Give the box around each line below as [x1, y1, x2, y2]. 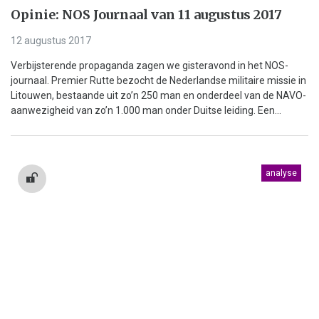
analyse [266, 168, 297, 179]
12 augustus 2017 [11, 35, 91, 47]
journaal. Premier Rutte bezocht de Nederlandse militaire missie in [11, 75, 306, 87]
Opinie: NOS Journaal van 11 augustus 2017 [11, 6, 282, 23]
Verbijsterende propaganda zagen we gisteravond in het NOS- [11, 60, 288, 72]
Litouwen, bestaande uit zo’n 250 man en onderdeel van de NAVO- [11, 90, 306, 102]
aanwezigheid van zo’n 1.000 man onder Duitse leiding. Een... [11, 105, 281, 117]
